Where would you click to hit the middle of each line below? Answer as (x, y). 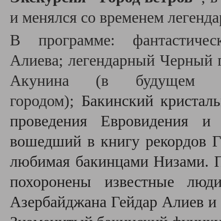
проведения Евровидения (106, 121)
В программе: (62, 40)
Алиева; (39, 60)
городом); (46, 101)
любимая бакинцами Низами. (112, 162)
